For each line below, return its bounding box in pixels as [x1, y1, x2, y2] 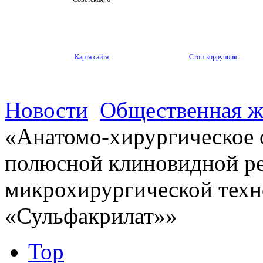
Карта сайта [75, 52, 109, 61]
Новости [5, 97, 88, 123]
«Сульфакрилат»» [5, 203, 177, 228]
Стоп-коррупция [188, 52, 237, 61]
